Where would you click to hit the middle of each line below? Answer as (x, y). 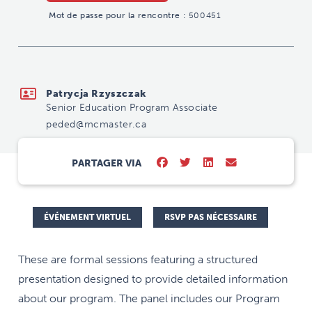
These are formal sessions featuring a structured (138, 259)
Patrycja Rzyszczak (96, 93)
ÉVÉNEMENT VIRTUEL (87, 217)
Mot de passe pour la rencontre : (117, 15)
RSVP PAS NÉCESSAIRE (211, 217)
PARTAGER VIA (107, 164)
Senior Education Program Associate (132, 107)
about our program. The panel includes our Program (149, 298)
